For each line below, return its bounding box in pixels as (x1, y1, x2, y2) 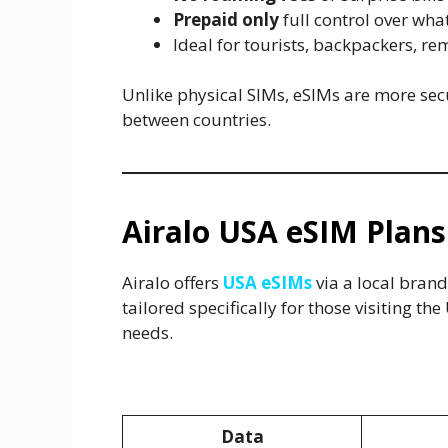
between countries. (122, 108, 271, 132)
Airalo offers (122, 271, 223, 295)
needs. (122, 321, 173, 345)
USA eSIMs (223, 271, 312, 295)
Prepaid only (173, 7, 279, 31)
